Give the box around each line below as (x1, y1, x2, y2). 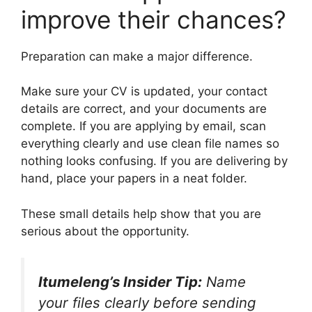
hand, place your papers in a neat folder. (21, 171, 247, 186)
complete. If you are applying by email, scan (21, 119, 266, 134)
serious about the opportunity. (21, 224, 189, 238)
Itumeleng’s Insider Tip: (38, 273, 202, 291)
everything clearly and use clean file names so (21, 136, 279, 151)
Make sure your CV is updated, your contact (21, 84, 267, 99)
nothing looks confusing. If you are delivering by (21, 154, 288, 169)
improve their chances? (21, 4, 286, 34)
